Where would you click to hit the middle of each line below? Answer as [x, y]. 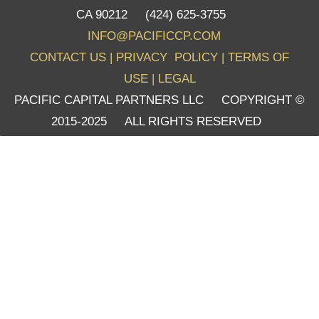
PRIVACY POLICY [167, 58]
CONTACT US [68, 58]
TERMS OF [258, 58]
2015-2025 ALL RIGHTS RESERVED [159, 122]
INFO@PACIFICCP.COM [154, 36]
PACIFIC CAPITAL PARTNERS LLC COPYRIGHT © [159, 100]
